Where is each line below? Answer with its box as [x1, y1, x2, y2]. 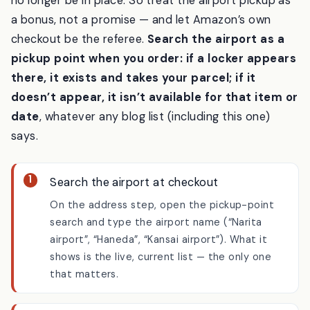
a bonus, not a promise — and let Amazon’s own [11, 48, 271, 63]
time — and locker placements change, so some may [11, 9, 298, 24]
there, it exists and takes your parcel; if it [11, 106, 256, 121]
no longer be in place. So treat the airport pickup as [11, 28, 291, 44]
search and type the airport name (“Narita [50, 251, 262, 264]
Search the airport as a [147, 67, 285, 82]
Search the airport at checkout [50, 210, 219, 226]
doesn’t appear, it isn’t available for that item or [11, 125, 298, 140]
